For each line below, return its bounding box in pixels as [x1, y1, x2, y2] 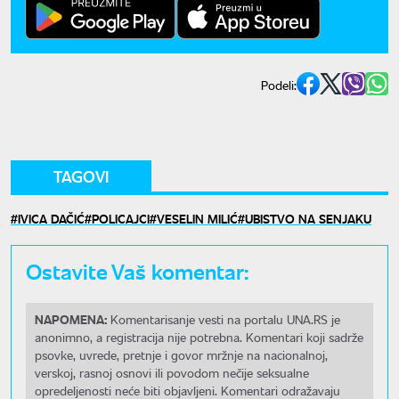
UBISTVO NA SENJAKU [245, 208, 371, 227]
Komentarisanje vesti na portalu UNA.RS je [107, 310, 340, 328]
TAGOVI [53, 165, 109, 187]
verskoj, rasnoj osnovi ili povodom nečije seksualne [35, 363, 309, 381]
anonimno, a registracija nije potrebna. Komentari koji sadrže [35, 328, 363, 346]
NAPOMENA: [35, 309, 107, 328]
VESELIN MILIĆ [157, 208, 238, 227]
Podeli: [260, 76, 297, 94]
